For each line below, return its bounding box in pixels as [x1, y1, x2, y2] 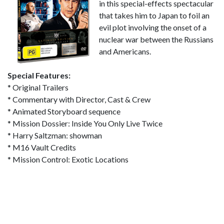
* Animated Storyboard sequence [7, 106, 120, 116]
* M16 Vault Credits [7, 142, 76, 152]
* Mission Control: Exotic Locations [7, 154, 128, 164]
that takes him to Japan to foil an [99, 10, 209, 20]
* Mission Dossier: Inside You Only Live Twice [7, 118, 162, 128]
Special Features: [7, 70, 70, 80]
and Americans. [99, 46, 151, 56]
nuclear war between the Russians [99, 34, 213, 44]
